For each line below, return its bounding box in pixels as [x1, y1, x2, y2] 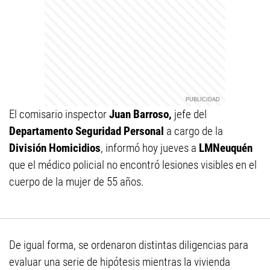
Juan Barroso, [109, 107, 172, 121]
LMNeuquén [199, 141, 253, 155]
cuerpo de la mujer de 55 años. [9, 175, 144, 189]
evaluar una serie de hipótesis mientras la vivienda [9, 255, 230, 269]
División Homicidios [9, 141, 101, 155]
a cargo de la [164, 124, 223, 138]
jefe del [172, 107, 207, 121]
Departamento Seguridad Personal [9, 124, 164, 138]
